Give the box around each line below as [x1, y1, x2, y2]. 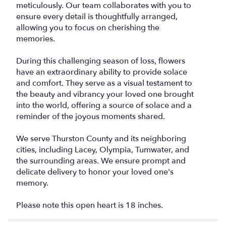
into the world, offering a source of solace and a [16, 99, 192, 111]
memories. [16, 33, 55, 44]
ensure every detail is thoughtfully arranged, [16, 11, 178, 22]
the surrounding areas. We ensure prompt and [16, 155, 186, 166]
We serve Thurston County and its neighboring [16, 133, 186, 144]
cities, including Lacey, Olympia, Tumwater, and [16, 144, 189, 155]
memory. [16, 177, 48, 189]
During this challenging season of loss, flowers [16, 55, 185, 67]
